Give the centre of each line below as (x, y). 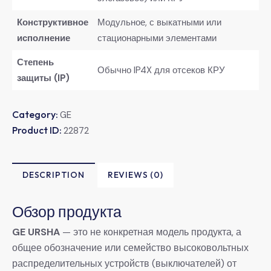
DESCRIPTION (54, 175)
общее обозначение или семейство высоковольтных (130, 247)
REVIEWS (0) (135, 175)
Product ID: (38, 130)
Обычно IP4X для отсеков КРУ (161, 70)
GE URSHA (36, 232)
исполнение (43, 38)
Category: (36, 114)
